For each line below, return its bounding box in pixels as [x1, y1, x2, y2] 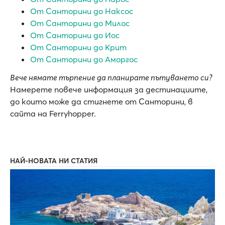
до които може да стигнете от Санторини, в [10, 96, 193, 106]
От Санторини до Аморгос [30, 54, 138, 64]
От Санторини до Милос [30, 18, 130, 28]
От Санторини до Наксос [30, 6, 133, 16]
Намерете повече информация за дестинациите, [10, 84, 207, 94]
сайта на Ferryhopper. [10, 108, 96, 119]
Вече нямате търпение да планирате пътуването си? [10, 72, 212, 82]
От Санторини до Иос [30, 30, 120, 40]
